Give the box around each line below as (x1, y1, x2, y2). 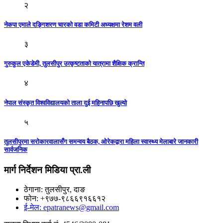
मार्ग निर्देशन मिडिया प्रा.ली (4, 165, 91, 176)
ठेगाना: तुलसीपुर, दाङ (24, 185, 85, 194)
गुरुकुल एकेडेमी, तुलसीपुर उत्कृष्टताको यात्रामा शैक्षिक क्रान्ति (4, 60, 144, 68)
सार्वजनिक (4, 145, 27, 153)
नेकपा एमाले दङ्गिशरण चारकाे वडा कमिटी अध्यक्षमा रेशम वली (4, 20, 142, 28)
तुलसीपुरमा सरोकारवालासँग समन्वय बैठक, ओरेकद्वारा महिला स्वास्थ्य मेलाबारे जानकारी (4, 137, 198, 145)
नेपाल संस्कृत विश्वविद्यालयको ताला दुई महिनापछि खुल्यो (4, 99, 127, 107)
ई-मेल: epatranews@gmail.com (24, 203, 119, 212)
